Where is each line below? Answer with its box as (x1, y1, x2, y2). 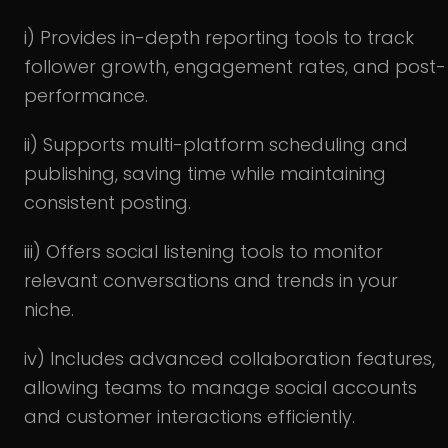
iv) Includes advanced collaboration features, (24, 346, 435, 372)
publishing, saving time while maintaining (24, 161, 386, 187)
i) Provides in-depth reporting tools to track (24, 25, 414, 51)
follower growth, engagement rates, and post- (24, 54, 446, 80)
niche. (24, 297, 74, 323)
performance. (24, 83, 148, 109)
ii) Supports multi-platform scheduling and (24, 132, 408, 158)
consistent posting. (24, 190, 191, 216)
